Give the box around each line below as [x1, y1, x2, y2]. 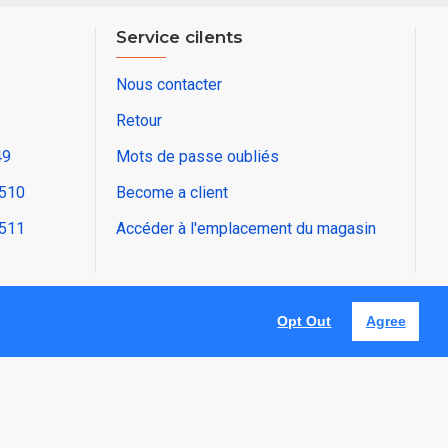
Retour [116, 111, 162, 131]
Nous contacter [116, 75, 222, 95]
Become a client [116, 183, 228, 203]
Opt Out [277, 313, 332, 330]
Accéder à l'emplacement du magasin [116, 219, 376, 239]
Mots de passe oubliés [116, 147, 279, 167]
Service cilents [116, 27, 243, 48]
